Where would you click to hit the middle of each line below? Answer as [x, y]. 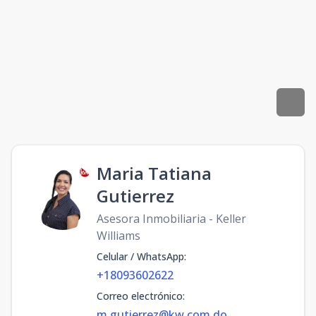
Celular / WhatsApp [140, 256]
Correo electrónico [140, 296]
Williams [119, 236]
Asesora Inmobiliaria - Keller [171, 219]
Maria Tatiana [154, 173]
